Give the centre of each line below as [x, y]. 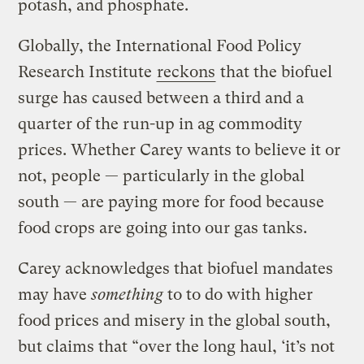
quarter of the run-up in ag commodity [160, 123]
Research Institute [87, 71]
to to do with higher [238, 294]
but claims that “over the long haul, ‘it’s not [177, 346]
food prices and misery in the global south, [175, 320]
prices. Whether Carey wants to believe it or [180, 149]
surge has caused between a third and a [161, 97]
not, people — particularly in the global [162, 175]
